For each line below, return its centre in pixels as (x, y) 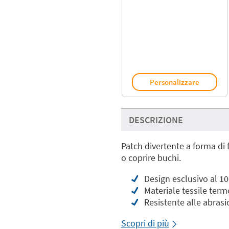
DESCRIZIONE (156, 120)
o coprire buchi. (151, 158)
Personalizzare (174, 82)
